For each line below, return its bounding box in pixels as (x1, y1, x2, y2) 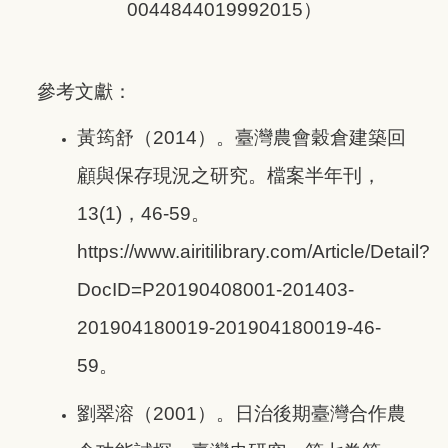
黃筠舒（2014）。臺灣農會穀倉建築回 (77, 127, 406, 149)
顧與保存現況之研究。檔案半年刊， (77, 165, 381, 187)
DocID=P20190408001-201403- (77, 279, 354, 301)
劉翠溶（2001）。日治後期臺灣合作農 (77, 403, 406, 425)
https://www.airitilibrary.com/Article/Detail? (77, 241, 430, 263)
